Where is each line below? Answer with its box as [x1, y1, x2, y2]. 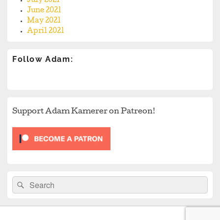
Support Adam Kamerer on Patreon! [12, 108, 155, 116]
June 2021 [27, 7, 61, 15]
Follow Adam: [12, 55, 74, 64]
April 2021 [27, 28, 64, 35]
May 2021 [27, 18, 61, 25]
